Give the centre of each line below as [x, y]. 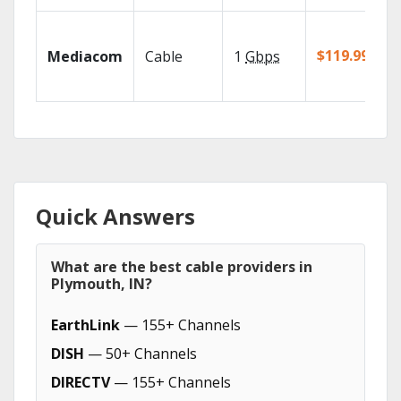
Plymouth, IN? [102, 284]
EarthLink [85, 325]
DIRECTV [81, 382]
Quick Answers [115, 216]
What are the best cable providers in [182, 267]
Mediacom [85, 56]
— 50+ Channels [141, 354]
